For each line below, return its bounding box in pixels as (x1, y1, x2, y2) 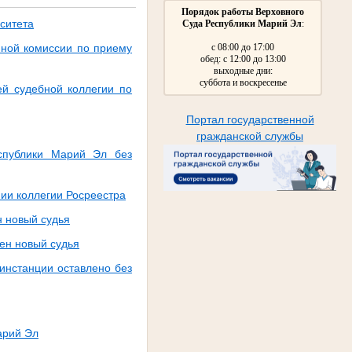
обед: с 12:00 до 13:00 (200, 53, 286, 64)
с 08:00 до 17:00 (211, 41, 274, 53)
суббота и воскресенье (199, 76, 287, 88)
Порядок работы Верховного (181, 5, 304, 17)
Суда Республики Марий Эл (181, 17, 302, 29)
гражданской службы (196, 129, 303, 142)
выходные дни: (213, 64, 273, 76)
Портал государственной (185, 112, 314, 126)
